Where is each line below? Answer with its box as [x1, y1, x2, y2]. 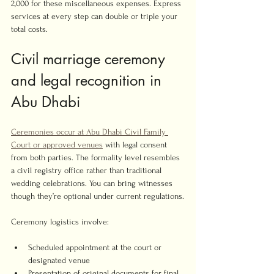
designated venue [28, 256, 90, 265]
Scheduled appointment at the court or [28, 243, 164, 252]
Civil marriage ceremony [11, 50, 169, 68]
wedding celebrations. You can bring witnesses [11, 179, 175, 188]
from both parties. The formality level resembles [11, 153, 182, 162]
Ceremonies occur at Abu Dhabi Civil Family [11, 127, 168, 136]
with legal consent [103, 140, 169, 149]
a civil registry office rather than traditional [11, 166, 164, 175]
